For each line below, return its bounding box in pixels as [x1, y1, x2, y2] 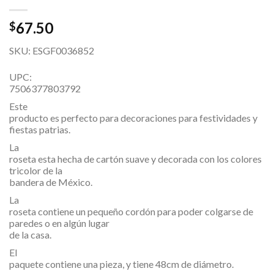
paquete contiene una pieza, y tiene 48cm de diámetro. [9, 257, 234, 270]
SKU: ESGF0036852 [9, 44, 94, 56]
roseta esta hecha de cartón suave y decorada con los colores [9, 152, 262, 165]
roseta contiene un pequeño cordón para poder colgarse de [9, 205, 253, 217]
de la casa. [9, 228, 51, 240]
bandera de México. [9, 176, 92, 188]
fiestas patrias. [9, 123, 70, 135]
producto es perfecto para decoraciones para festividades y [9, 111, 257, 124]
